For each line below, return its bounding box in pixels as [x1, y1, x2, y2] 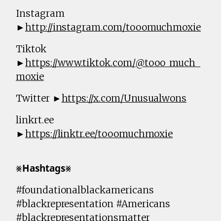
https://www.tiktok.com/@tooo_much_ [25, 57, 201, 69]
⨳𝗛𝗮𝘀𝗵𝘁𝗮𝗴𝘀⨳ [16, 162, 72, 175]
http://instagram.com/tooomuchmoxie [25, 21, 201, 34]
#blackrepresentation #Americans [16, 198, 171, 210]
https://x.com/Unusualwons [61, 92, 187, 105]
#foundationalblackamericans [16, 184, 154, 196]
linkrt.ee [16, 114, 54, 126]
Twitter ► [16, 92, 62, 105]
